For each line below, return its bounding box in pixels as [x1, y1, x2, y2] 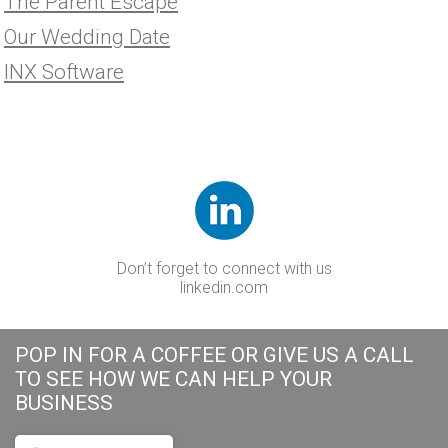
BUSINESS [15, 390, 113, 415]
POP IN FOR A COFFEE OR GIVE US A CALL [15, 342, 414, 367]
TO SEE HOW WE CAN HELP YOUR [15, 366, 332, 391]
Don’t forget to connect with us [116, 258, 332, 278]
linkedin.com [180, 277, 268, 297]
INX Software [4, 58, 124, 84]
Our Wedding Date [4, 23, 170, 49]
